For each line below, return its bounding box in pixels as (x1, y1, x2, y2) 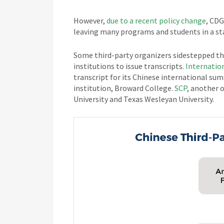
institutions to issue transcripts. (73, 61, 185, 71)
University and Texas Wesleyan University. (73, 94, 214, 104)
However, (73, 15, 106, 25)
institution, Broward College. (73, 83, 173, 93)
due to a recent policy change (106, 15, 206, 25)
